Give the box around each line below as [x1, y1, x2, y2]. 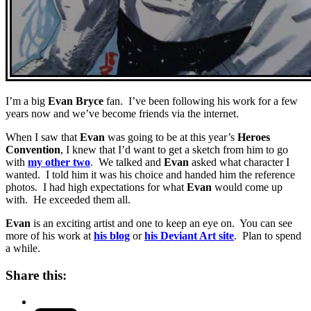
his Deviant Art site [144, 229, 234, 242]
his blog [94, 229, 130, 242]
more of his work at [6, 229, 94, 242]
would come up [212, 180, 283, 193]
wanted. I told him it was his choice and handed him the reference [6, 168, 295, 180]
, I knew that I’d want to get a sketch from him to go [60, 143, 288, 155]
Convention [6, 143, 60, 155]
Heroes [237, 131, 270, 143]
